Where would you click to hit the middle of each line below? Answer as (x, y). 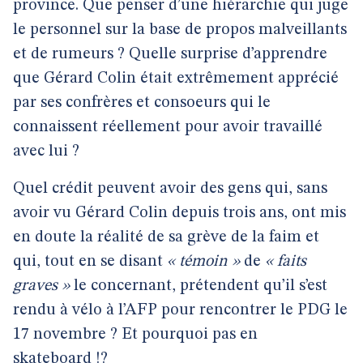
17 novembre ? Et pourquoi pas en (135, 335)
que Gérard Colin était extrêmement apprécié (176, 79)
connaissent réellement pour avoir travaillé (168, 127)
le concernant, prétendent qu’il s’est (199, 286)
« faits (286, 262)
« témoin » (203, 262)
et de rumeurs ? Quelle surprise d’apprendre (170, 54)
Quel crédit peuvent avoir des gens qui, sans (170, 189)
